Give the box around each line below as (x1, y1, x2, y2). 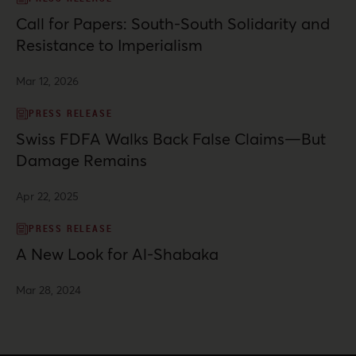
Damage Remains (16, 149, 147, 172)
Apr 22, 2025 (16, 188, 79, 204)
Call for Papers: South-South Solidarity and (16, 13, 330, 35)
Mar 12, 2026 (16, 73, 79, 89)
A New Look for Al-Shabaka (16, 243, 219, 265)
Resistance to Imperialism (16, 34, 203, 56)
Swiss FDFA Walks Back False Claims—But (16, 128, 326, 150)
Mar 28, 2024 (16, 282, 81, 298)
